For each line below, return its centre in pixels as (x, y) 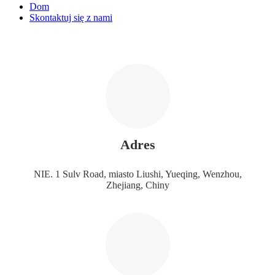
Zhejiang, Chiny (137, 185)
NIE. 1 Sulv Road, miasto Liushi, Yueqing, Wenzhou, (137, 174)
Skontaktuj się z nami (71, 17)
